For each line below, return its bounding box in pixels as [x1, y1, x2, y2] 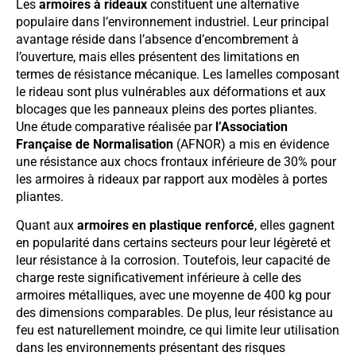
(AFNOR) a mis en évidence [173, 137, 329, 153]
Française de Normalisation [16, 137, 173, 153]
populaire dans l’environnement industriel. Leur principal [16, 14, 329, 30]
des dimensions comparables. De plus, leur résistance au [16, 305, 333, 321]
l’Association [215, 119, 288, 135]
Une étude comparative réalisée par [16, 119, 215, 135]
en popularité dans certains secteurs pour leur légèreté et [16, 235, 331, 251]
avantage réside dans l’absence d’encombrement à [16, 32, 299, 48]
